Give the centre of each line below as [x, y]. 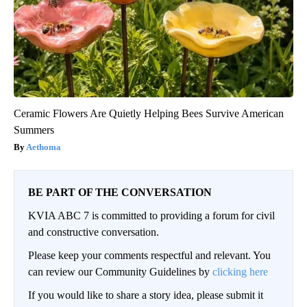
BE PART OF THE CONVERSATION [120, 193]
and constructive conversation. [94, 232]
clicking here [240, 272]
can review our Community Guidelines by [120, 272]
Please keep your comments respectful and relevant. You [149, 256]
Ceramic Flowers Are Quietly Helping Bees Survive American [149, 114]
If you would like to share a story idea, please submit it [146, 295]
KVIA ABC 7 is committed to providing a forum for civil [151, 216]
